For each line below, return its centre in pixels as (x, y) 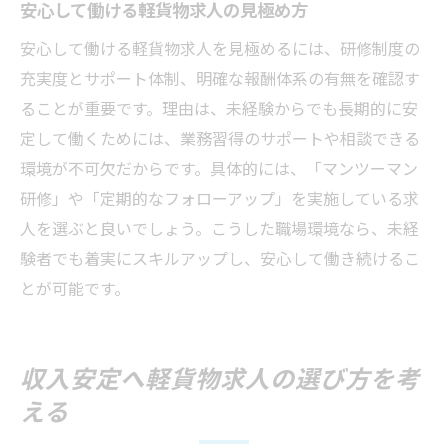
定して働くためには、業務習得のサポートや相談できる (220, 137)
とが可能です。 (75, 287)
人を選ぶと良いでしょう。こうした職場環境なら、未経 (219, 227)
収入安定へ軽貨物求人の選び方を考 (220, 378)
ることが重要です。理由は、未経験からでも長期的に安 (219, 107)
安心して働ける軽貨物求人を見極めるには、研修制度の (220, 47)
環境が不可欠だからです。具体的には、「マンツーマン (219, 167)
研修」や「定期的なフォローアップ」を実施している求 (219, 197)
